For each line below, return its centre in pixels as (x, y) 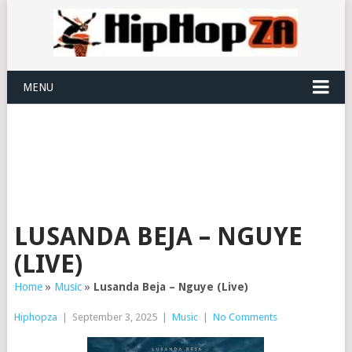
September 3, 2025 (114, 317)
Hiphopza (35, 317)
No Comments (245, 317)
